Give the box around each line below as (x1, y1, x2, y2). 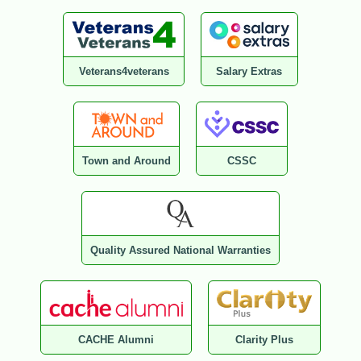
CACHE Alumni (78, 334, 155, 346)
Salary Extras (216, 65, 283, 78)
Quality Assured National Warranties (90, 244, 271, 257)
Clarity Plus (234, 334, 293, 346)
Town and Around (82, 155, 172, 168)
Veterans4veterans (78, 65, 169, 78)
